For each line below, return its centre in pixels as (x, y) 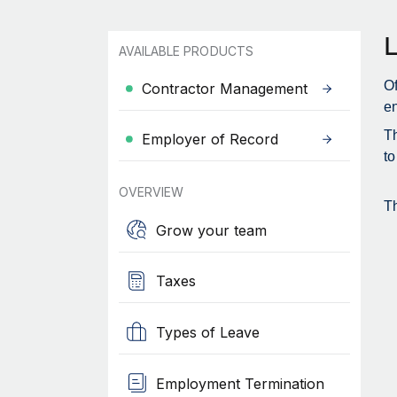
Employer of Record (210, 139)
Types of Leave (207, 332)
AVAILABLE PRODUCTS (186, 51)
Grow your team (211, 230)
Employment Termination (240, 383)
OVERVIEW (151, 192)
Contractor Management (224, 89)
